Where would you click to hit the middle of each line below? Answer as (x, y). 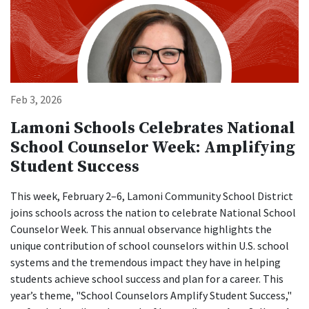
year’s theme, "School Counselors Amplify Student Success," (151, 296)
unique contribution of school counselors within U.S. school (150, 246)
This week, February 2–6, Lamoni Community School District (152, 196)
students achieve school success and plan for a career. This (147, 279)
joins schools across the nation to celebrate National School (153, 213)
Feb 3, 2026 (36, 100)
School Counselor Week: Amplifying (153, 148)
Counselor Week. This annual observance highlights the (141, 229)
